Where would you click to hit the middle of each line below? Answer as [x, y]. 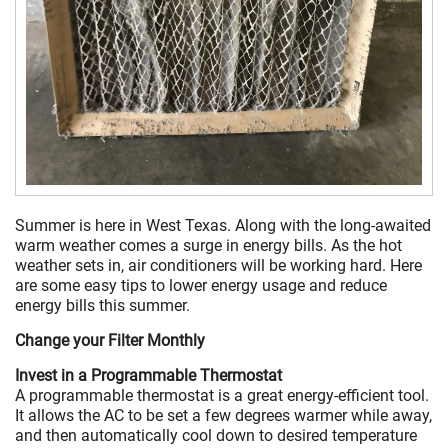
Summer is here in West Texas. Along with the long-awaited [223, 225]
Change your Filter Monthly [110, 340]
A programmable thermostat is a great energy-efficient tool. [222, 395]
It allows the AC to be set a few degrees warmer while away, [223, 415]
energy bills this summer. [102, 305]
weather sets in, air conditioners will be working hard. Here [218, 265]
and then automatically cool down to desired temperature [216, 435]
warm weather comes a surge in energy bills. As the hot [208, 245]
